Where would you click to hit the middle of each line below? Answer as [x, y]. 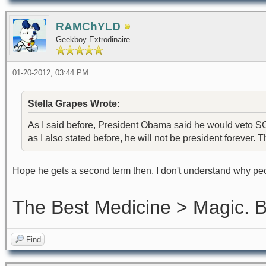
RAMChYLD [88, 27]
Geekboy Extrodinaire [93, 40]
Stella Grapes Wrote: [74, 104]
